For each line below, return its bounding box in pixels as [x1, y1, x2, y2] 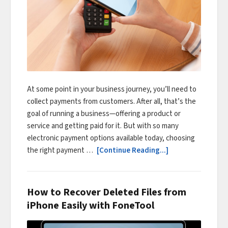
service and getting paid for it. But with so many [27, 121, 179, 132]
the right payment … [27, 145, 95, 156]
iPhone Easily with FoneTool [27, 198, 154, 213]
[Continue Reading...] [97, 145, 168, 156]
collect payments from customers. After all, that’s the [27, 96, 196, 107]
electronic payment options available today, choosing [27, 133, 195, 144]
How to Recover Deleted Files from [27, 185, 186, 200]
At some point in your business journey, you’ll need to [27, 84, 196, 95]
